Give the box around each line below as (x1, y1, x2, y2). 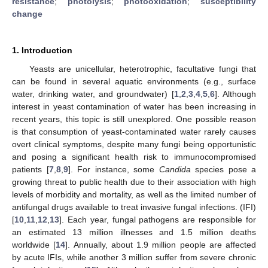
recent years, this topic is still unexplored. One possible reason (12, 114, 256, 124)
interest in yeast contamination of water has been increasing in (12, 101, 256, 111)
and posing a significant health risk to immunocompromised (12, 151, 256, 162)
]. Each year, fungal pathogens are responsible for (59, 214, 256, 224)
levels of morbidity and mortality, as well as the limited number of (12, 189, 256, 199)
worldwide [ (12, 239, 56, 249)
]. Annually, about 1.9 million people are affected (65, 239, 256, 249)
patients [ (12, 164, 49, 174)
